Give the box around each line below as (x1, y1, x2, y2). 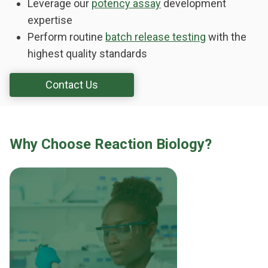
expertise (28, 14, 72, 27)
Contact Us (45, 78, 98, 92)
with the (206, 31, 246, 44)
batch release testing (105, 31, 206, 44)
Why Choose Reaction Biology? (10, 136, 212, 153)
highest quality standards (28, 47, 147, 60)
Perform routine (28, 31, 105, 44)
